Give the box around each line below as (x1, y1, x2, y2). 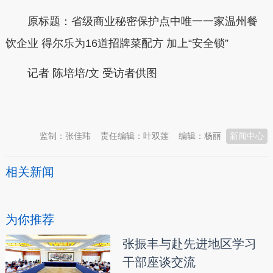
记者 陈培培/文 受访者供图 (5, 67, 157, 80)
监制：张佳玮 (40, 131, 91, 141)
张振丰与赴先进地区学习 (122, 237, 257, 251)
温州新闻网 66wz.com (60, 97, 168, 110)
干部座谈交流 (122, 255, 196, 269)
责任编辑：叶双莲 (101, 131, 169, 141)
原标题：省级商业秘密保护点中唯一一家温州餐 (5, 15, 258, 27)
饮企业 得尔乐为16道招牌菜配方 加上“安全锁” (5, 37, 229, 49)
